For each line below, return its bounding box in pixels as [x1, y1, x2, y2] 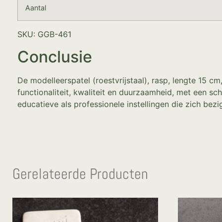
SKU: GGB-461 [17, 29, 71, 40]
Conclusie [17, 47, 92, 66]
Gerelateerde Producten [12, 164, 148, 183]
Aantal [25, 3, 46, 12]
